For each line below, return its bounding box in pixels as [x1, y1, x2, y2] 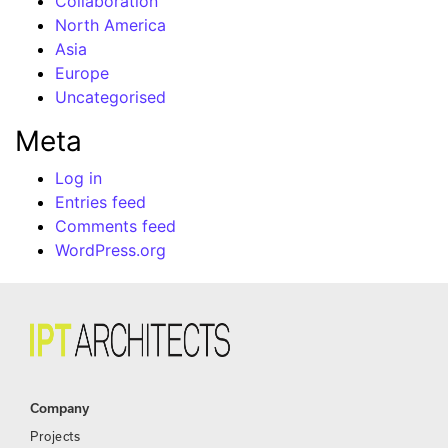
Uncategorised [55, 87, 166, 107]
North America [55, 15, 166, 35]
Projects [30, 428, 80, 443]
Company [30, 400, 89, 416]
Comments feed [55, 216, 176, 236]
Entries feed [55, 192, 146, 212]
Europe [55, 63, 109, 83]
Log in [55, 168, 102, 188]
